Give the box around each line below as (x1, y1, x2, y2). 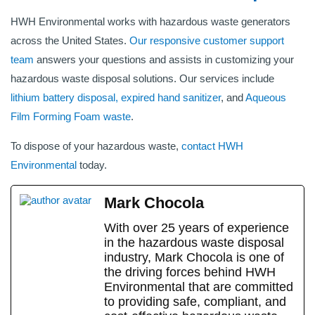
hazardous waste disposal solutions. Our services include (11, 72, 274, 85)
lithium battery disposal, (11, 91, 118, 104)
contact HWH (181, 140, 243, 153)
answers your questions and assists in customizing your (34, 53, 294, 66)
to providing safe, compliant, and (104, 295, 286, 309)
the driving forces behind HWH (104, 265, 276, 280)
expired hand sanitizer (121, 91, 221, 104)
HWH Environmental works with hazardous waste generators (11, 15, 290, 28)
